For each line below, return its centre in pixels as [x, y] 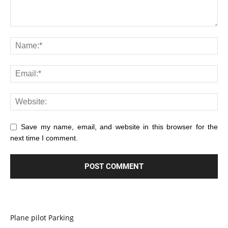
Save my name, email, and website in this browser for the [119, 126]
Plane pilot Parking [42, 217]
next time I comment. [44, 138]
